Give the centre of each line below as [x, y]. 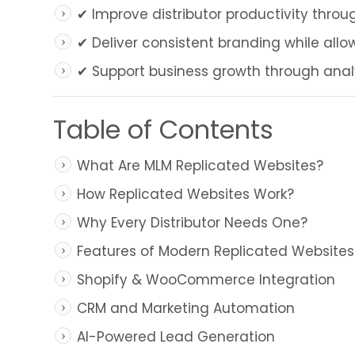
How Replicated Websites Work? [185, 194]
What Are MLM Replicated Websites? [200, 165]
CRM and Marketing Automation [186, 308]
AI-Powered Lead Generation [176, 336]
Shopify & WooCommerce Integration [206, 279]
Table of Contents [163, 129]
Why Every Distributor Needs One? [192, 222]
